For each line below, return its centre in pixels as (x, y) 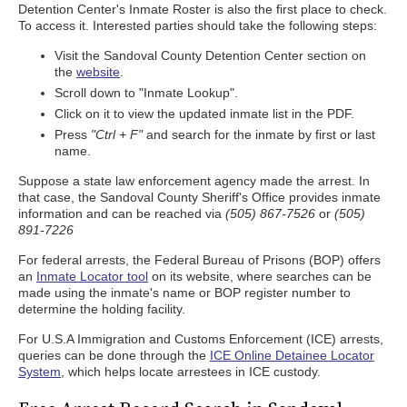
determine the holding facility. (102, 309)
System (40, 372)
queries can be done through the (114, 355)
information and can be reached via (122, 213)
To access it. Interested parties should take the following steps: (198, 25)
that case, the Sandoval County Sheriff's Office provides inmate (199, 197)
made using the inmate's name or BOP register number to (184, 293)
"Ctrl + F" (117, 134)
